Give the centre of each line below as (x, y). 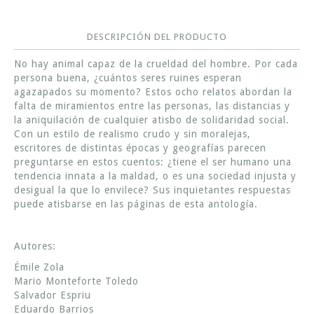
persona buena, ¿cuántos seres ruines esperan (128, 77)
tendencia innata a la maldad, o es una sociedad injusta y (155, 176)
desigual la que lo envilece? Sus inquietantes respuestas (152, 190)
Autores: (35, 246)
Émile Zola (39, 267)
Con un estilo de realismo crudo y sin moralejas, (132, 134)
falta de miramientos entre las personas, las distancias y (152, 105)
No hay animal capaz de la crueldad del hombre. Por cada (156, 63)
